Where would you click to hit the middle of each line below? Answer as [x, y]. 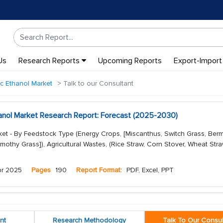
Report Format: [99, 170]
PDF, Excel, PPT [149, 170]
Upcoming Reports [130, 61]
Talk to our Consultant [97, 83]
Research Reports [50, 61]
